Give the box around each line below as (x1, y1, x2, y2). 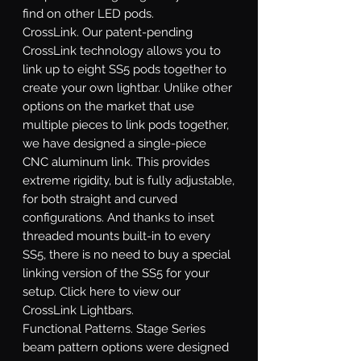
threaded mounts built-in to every (23, 228, 210, 243)
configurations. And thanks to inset (23, 210, 214, 225)
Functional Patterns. (23, 321, 133, 336)
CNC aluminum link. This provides (23, 154, 210, 169)
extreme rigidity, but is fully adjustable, (23, 172, 234, 188)
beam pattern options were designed (23, 339, 229, 355)
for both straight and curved (23, 191, 177, 206)
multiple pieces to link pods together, (23, 117, 229, 132)
